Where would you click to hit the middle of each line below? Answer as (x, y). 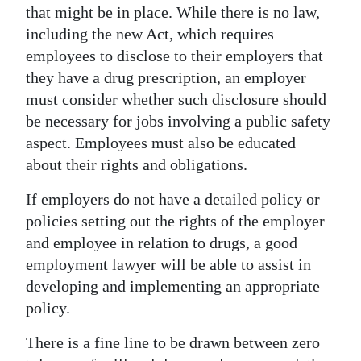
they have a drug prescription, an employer (166, 77)
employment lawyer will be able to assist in (168, 264)
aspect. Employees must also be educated (161, 142)
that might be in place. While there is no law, (173, 12)
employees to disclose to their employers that (174, 55)
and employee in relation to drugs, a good (162, 242)
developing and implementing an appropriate (173, 286)
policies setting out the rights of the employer (175, 220)
